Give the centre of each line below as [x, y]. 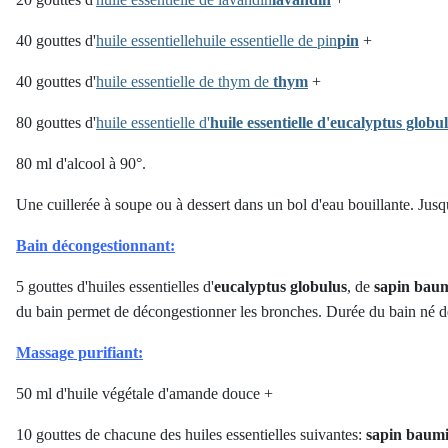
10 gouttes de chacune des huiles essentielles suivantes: [191, 434]
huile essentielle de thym [173, 81]
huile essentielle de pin [266, 40]
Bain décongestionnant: [95, 245]
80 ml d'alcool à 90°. [81, 163]
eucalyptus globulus [280, 286]
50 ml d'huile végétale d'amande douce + [144, 393]
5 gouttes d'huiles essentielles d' [115, 286]
